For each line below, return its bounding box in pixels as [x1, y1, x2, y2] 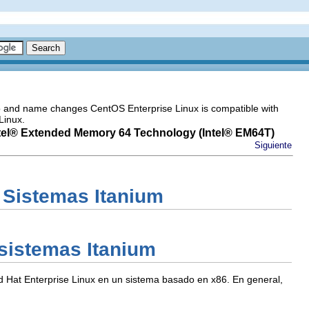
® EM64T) [223, 127, 275, 139]
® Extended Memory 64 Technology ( [9, 127, 202, 139]
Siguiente [255, 140, 292, 150]
